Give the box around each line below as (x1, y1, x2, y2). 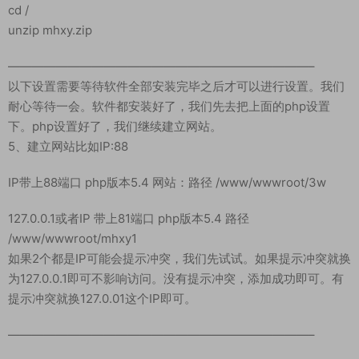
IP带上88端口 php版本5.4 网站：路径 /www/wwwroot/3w (8, 175, 326, 191)
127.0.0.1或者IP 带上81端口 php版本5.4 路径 (8, 211, 249, 227)
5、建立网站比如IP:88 (8, 139, 128, 155)
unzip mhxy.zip (8, 22, 92, 38)
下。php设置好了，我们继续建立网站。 (8, 119, 222, 135)
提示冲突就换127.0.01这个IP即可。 (8, 291, 196, 307)
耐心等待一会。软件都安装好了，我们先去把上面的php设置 (8, 99, 330, 115)
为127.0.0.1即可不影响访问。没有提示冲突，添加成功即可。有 (8, 271, 344, 287)
